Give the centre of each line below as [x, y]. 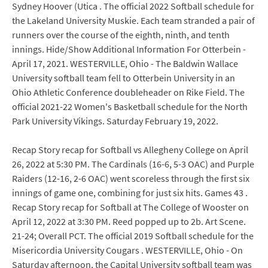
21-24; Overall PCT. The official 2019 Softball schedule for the [133, 236]
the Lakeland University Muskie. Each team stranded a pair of [133, 20]
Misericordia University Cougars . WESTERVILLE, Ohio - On [127, 250]
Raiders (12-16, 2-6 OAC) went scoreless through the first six [131, 178]
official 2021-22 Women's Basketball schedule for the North [130, 106]
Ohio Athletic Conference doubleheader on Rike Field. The [128, 92]
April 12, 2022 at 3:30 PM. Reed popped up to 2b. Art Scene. [129, 221]
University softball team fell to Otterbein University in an [124, 78]
